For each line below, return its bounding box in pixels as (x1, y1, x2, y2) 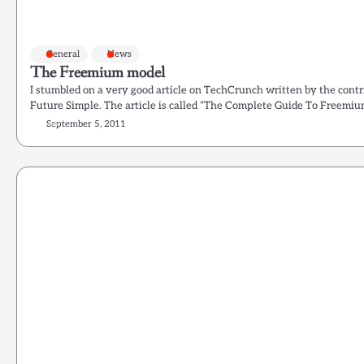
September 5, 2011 (46, 119, 126, 129)
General (46, 49, 80, 59)
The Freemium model (30, 62, 165, 84)
